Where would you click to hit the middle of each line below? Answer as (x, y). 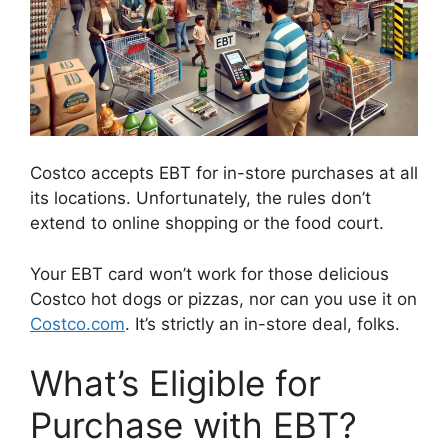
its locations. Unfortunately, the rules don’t (200, 198)
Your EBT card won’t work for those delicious (209, 273)
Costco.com (77, 323)
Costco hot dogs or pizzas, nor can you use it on (223, 298)
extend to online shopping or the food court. (207, 223)
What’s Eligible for (175, 383)
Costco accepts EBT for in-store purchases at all (224, 173)
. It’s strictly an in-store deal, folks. (262, 323)
